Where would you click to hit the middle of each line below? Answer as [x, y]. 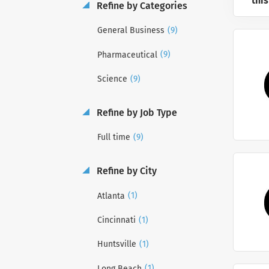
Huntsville [117, 244]
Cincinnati [116, 220]
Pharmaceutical [127, 55]
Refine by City [125, 171]
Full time [114, 138]
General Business [131, 31]
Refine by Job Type [136, 112]
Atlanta [111, 196]
